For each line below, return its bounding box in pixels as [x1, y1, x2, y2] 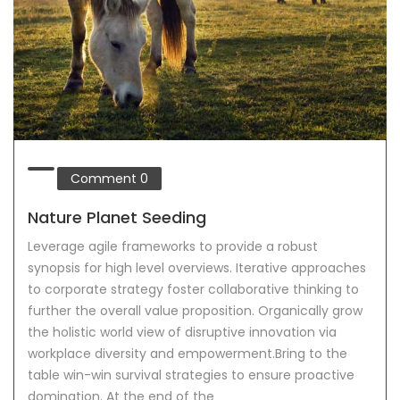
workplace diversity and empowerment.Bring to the [28, 345, 347, 363]
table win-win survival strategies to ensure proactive [28, 366, 354, 385]
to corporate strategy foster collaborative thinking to [28, 280, 359, 299]
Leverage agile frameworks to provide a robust [28, 237, 318, 256]
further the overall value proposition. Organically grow [28, 302, 362, 321]
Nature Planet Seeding [28, 206, 206, 229]
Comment [71, 170, 140, 188]
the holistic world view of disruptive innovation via [28, 323, 337, 342]
